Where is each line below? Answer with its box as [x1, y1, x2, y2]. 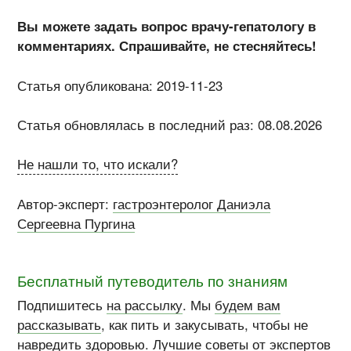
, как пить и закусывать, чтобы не [101, 314, 309, 334]
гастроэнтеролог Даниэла [113, 194, 271, 214]
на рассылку [107, 295, 183, 314]
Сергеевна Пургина [17, 214, 136, 233]
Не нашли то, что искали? [17, 154, 179, 174]
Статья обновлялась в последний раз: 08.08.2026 [17, 114, 323, 134]
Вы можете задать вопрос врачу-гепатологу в [17, 16, 317, 36]
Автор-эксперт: [17, 194, 114, 214]
